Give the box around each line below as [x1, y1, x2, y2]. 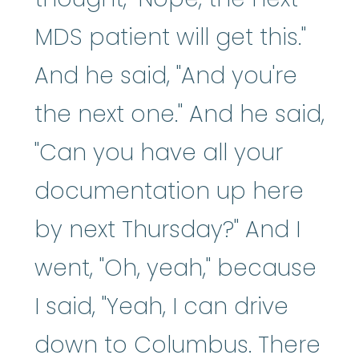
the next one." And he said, [34, 98, 325, 130]
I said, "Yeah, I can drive [34, 290, 288, 322]
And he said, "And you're [34, 59, 297, 91]
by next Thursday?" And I [34, 213, 301, 245]
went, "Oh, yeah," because [34, 252, 317, 284]
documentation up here [34, 175, 304, 207]
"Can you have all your [34, 136, 283, 168]
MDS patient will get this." [34, 21, 306, 53]
